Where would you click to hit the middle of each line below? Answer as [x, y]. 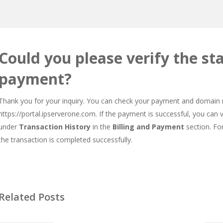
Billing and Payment [148, 127]
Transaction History [55, 127]
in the [102, 127]
